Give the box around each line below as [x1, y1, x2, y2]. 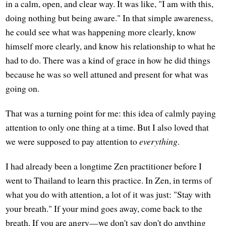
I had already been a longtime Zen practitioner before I [6, 160, 202, 173]
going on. [6, 82, 40, 95]
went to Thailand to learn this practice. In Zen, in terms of [6, 174, 212, 187]
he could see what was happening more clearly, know [6, 26, 197, 38]
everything [139, 135, 178, 148]
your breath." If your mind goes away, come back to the [6, 202, 203, 215]
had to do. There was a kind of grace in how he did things [6, 54, 211, 67]
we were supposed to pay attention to [6, 135, 140, 148]
